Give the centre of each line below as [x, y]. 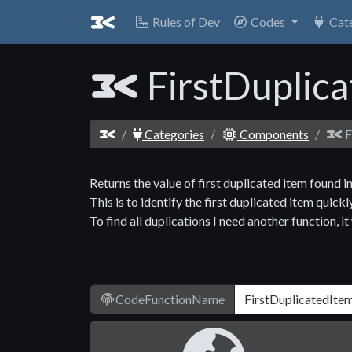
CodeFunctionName [170, 299]
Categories [173, 134]
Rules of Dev [185, 22]
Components [273, 134]
